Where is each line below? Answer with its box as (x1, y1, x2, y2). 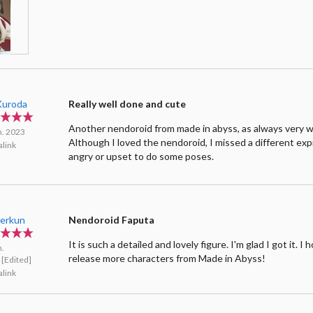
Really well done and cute (68, 97, 187, 110)
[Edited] (1, 254, 32, 265)
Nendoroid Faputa (68, 213, 155, 226)
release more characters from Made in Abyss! (68, 252, 266, 264)
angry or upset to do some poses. (68, 150, 214, 162)
